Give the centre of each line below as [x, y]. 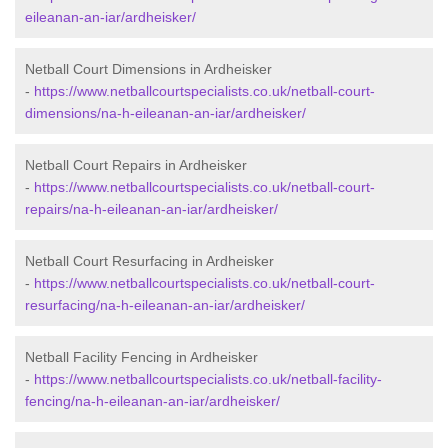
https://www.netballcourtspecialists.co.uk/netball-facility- [208, 379]
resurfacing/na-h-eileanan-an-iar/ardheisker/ [165, 305]
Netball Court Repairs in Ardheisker [136, 165]
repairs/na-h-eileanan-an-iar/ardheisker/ [151, 209]
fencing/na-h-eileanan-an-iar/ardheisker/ [152, 401]
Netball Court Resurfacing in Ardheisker [149, 261]
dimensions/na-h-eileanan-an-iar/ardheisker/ [165, 113]
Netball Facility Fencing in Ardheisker [141, 357]
